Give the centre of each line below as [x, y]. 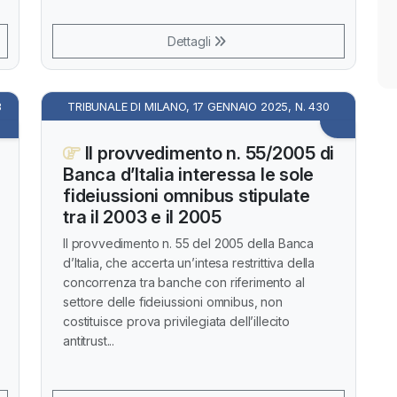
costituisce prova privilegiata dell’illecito [176, 321]
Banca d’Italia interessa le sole [188, 175]
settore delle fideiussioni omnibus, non [173, 302]
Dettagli [191, 41]
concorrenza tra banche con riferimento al [184, 282]
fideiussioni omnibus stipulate [187, 196]
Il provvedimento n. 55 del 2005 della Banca [189, 243]
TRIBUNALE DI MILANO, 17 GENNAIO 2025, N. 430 [198, 106]
